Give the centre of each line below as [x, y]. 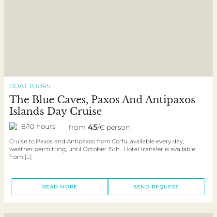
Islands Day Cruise [55, 112]
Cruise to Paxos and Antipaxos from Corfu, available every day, [96, 141]
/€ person [113, 128]
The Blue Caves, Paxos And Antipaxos [102, 100]
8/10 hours [38, 127]
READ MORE [60, 187]
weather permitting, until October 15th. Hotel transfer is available [102, 149]
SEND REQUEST [156, 187]
